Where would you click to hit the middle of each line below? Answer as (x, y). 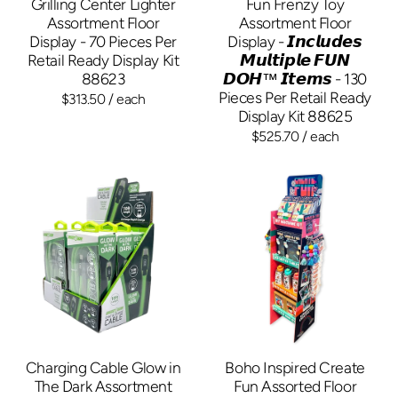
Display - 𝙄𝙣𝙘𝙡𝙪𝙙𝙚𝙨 (295, 41)
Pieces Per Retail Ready (295, 97)
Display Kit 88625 (295, 115)
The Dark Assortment (103, 386)
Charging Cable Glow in (103, 367)
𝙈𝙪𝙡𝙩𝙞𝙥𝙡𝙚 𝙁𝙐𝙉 (295, 60)
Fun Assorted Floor (295, 386)
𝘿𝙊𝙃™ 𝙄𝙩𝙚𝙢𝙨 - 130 (295, 78)
